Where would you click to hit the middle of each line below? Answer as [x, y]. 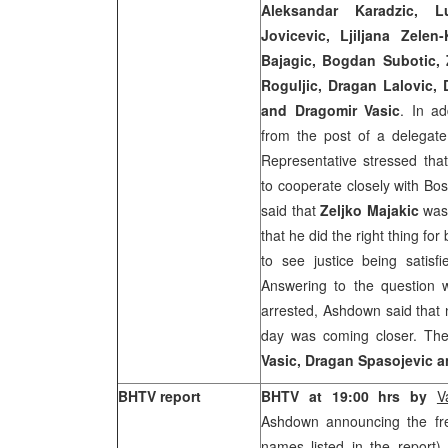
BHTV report [159, 396]
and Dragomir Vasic [330, 110]
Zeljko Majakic [369, 210]
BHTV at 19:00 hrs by [349, 396]
